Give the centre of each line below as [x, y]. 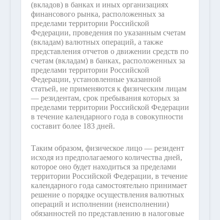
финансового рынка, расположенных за [97, 14]
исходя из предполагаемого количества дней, [106, 157]
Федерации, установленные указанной [96, 80]
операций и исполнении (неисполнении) [100, 204]
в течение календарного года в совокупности [107, 117]
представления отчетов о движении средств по [110, 52]
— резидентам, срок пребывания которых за [105, 98]
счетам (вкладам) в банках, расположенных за [108, 61]
